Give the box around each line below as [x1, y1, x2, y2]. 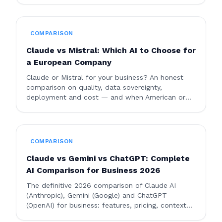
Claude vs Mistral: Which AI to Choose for [26, 46, 196, 55]
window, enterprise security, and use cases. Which [26, 211, 194, 219]
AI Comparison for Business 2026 [26, 166, 160, 175]
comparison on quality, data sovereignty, [26, 83, 162, 91]
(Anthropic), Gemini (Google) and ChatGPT [26, 191, 167, 199]
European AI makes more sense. [26, 103, 133, 111]
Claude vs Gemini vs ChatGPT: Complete [26, 154, 190, 163]
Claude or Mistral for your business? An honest [26, 73, 183, 81]
